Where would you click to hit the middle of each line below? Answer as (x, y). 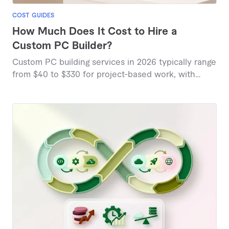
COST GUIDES (33, 16)
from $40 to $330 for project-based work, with (104, 75)
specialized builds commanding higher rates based (111, 87)
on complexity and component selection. (94, 99)
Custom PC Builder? (62, 46)
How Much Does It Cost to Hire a (95, 32)
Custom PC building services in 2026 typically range (114, 63)
